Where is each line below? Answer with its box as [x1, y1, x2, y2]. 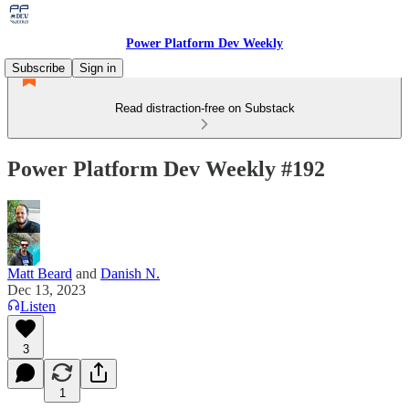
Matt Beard [7, 265, 72, 281]
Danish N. [100, 265, 160, 281]
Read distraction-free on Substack [114, 101, 295, 115]
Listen [20, 298, 56, 314]
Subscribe [12, 61, 65, 75]
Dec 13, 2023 [7, 281, 86, 298]
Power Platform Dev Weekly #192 [7, 156, 325, 181]
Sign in [79, 61, 116, 75]
